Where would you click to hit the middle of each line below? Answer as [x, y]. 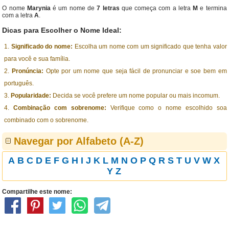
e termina [212, 8]
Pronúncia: [28, 71]
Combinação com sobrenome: [60, 108]
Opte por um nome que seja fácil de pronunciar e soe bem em [135, 71]
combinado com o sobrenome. [47, 120]
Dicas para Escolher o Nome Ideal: [62, 30]
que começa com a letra [156, 8]
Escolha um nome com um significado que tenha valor [150, 47]
